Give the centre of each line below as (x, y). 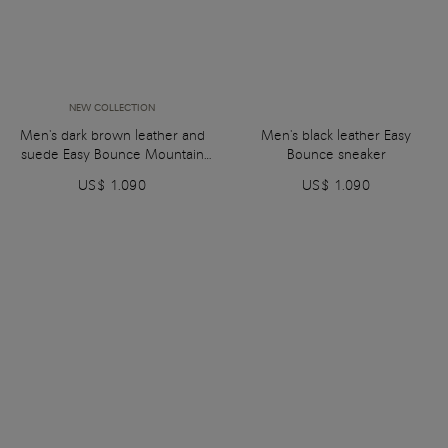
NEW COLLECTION (112, 108)
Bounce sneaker (336, 154)
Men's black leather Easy (336, 135)
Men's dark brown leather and (112, 135)
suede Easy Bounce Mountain (112, 154)
